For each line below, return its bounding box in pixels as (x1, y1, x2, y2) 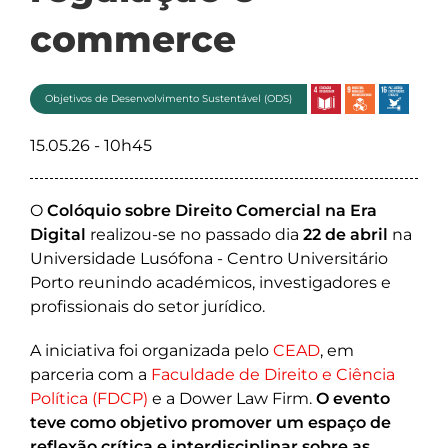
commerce (30, 17, 236, 61)
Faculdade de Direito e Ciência (151, 365, 395, 384)
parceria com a (30, 365, 151, 384)
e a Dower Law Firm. (148, 389, 316, 408)
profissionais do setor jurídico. (30, 297, 265, 316)
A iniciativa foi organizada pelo (30, 341, 273, 360)
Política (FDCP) (30, 389, 148, 408)
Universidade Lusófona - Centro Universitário (30, 249, 388, 268)
